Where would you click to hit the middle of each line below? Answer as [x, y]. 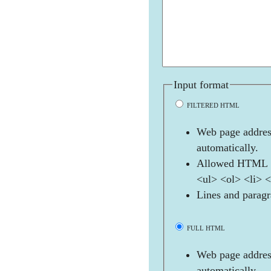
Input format [201, 85]
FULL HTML [205, 228]
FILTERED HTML [212, 106]
